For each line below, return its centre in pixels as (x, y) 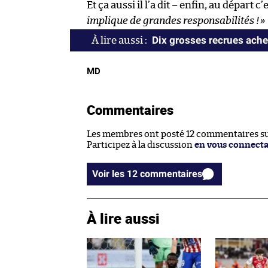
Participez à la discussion (141, 145)
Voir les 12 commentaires (171, 174)
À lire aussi (123, 219)
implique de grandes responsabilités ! (173, 21)
